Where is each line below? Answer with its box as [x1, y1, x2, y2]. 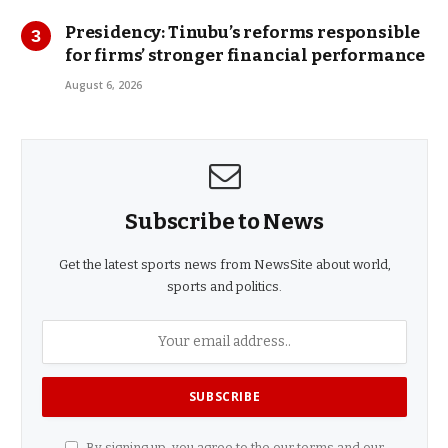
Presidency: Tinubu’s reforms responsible [65, 21, 421, 43]
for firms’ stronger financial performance [65, 44, 426, 66]
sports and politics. [167, 278, 282, 294]
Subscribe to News [125, 207, 324, 235]
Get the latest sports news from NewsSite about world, [58, 256, 391, 272]
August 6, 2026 [65, 77, 142, 92]
